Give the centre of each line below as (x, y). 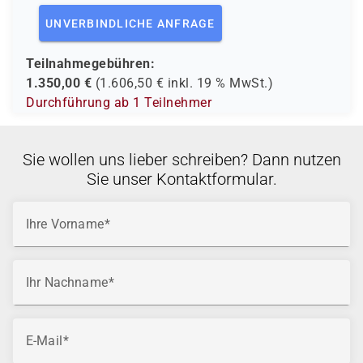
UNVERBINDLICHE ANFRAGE (130, 23)
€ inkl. (175, 83)
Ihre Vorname (65, 224)
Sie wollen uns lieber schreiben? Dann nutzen (181, 160)
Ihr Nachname (67, 282)
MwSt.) (249, 83)
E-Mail (44, 341)
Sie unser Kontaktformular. (181, 179)
